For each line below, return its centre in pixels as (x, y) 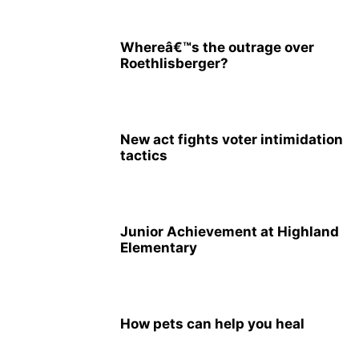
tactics (144, 155)
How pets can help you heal (212, 324)
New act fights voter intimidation (232, 139)
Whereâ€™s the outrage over (217, 47)
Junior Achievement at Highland (230, 232)
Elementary (159, 248)
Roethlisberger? (174, 63)
